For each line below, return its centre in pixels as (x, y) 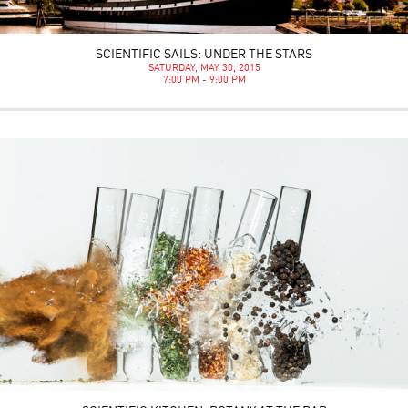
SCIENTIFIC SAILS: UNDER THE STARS (204, 55)
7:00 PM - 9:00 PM (204, 81)
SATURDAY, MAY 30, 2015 (204, 69)
